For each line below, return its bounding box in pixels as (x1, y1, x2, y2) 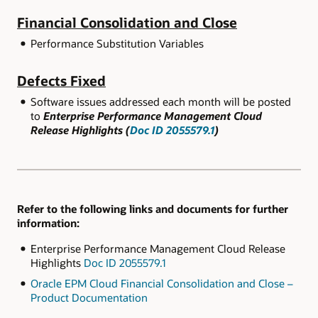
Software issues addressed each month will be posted (30, 94, 291, 109)
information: (17, 216, 79, 231)
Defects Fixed (17, 72, 106, 89)
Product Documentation (30, 290, 148, 305)
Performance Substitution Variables (30, 36, 204, 51)
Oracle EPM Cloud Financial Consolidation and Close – (30, 276, 293, 291)
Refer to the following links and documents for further (17, 202, 288, 216)
